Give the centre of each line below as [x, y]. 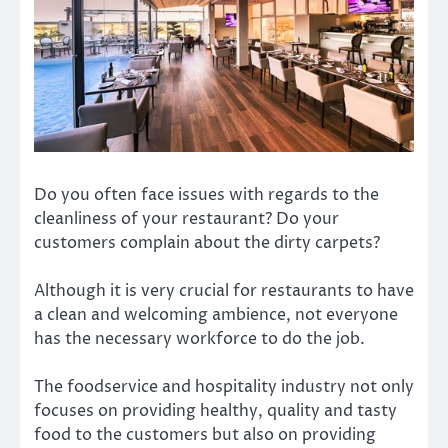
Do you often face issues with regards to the [206, 195]
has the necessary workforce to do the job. [199, 339]
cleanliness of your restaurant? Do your [186, 219]
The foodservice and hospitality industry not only [224, 387]
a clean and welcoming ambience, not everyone [216, 315]
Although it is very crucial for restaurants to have [224, 291]
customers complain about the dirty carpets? [209, 243]
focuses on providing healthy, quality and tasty [215, 411]
